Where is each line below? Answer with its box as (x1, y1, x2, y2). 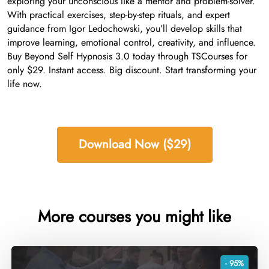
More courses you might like (38, 205, 231, 229)
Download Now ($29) (78, 136, 191, 154)
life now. (7, 77, 42, 91)
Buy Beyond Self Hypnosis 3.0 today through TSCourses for (7, 49, 247, 64)
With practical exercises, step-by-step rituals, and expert (7, 8, 230, 22)
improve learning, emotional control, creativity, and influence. (7, 35, 256, 50)
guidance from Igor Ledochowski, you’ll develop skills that (7, 22, 242, 36)
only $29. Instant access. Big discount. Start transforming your (7, 63, 256, 77)
